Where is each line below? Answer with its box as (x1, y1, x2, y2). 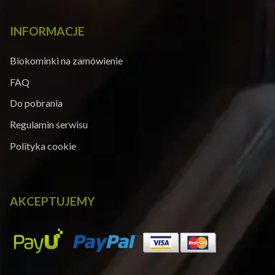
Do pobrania (10, 97, 63, 109)
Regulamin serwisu (10, 118, 88, 130)
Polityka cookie (10, 139, 76, 152)
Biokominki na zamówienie (10, 55, 123, 67)
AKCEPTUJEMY (10, 193, 95, 208)
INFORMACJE (10, 24, 85, 39)
